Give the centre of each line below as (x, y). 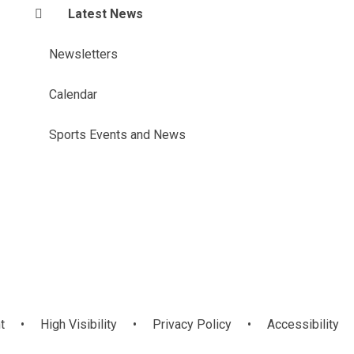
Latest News (105, 13)
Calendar (73, 94)
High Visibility (78, 324)
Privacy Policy (192, 324)
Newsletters (83, 54)
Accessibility (303, 324)
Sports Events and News (117, 134)
